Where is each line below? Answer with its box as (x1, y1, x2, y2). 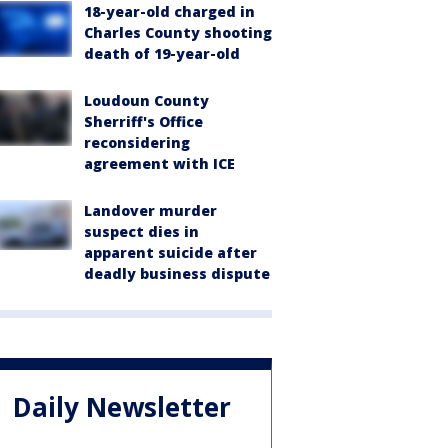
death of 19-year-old (84, 44, 240, 63)
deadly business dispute (84, 264, 270, 283)
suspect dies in (84, 222, 199, 241)
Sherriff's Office (84, 112, 203, 131)
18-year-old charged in (84, 2, 255, 21)
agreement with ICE (84, 154, 235, 173)
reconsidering (84, 133, 190, 152)
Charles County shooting (84, 23, 272, 42)
